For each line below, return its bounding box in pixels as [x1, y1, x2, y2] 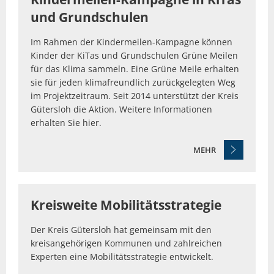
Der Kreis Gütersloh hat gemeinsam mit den [31, 224, 212, 236]
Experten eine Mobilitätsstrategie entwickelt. [31, 251, 216, 263]
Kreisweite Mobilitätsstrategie [31, 196, 224, 214]
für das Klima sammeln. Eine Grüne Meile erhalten [31, 62, 239, 75]
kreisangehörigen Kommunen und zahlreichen [31, 237, 222, 250]
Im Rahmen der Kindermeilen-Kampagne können [31, 35, 232, 48]
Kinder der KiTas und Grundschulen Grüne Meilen [31, 49, 238, 61]
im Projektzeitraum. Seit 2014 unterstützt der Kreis [31, 89, 239, 102]
